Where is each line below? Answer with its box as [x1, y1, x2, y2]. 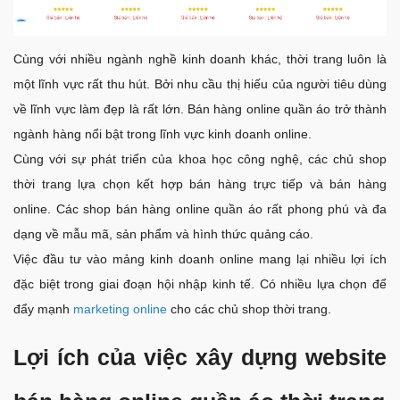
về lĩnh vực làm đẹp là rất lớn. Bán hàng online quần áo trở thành [13, 101, 387, 116]
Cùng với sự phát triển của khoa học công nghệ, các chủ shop [13, 151, 387, 166]
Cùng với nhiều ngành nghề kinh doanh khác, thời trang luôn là [13, 51, 387, 66]
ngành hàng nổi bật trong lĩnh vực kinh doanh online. [13, 126, 312, 141]
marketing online [73, 301, 167, 316]
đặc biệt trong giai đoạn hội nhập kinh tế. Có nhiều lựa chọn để [13, 276, 387, 291]
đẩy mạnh [13, 301, 73, 316]
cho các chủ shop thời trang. [167, 301, 335, 316]
